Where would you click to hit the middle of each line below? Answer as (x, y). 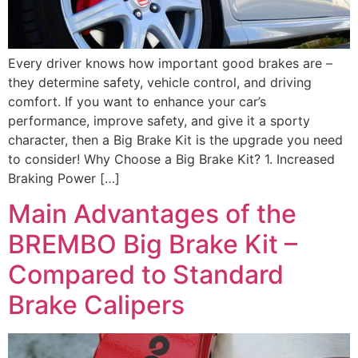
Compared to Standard (146, 275)
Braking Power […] (64, 178)
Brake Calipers (96, 305)
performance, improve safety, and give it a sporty (159, 120)
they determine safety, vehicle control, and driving (160, 82)
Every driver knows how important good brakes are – (170, 63)
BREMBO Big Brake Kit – (153, 245)
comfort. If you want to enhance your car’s (137, 101)
